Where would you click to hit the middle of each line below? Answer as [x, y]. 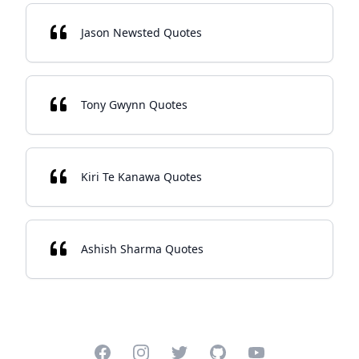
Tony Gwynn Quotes [134, 105]
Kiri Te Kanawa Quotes [141, 177]
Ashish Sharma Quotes [142, 249]
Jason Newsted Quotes [141, 32]
